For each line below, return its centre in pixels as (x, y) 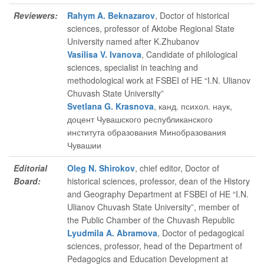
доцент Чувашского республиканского (140, 119)
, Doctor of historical (192, 15)
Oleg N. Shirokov (101, 168)
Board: (27, 181)
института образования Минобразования (147, 132)
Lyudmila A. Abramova (112, 233)
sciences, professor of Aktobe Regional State (151, 28)
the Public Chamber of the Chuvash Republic (151, 220)
